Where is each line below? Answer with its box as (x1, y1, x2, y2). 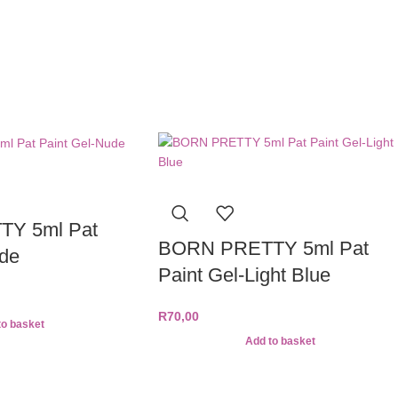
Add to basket (245, 335, 316, 348)
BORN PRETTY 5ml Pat (158, 236, 369, 259)
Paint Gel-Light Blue (158, 263, 330, 286)
